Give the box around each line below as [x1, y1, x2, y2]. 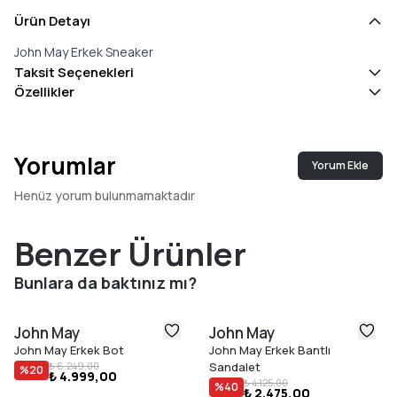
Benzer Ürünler [14, 232, 246, 276]
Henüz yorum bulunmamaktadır [14, 187, 195, 205]
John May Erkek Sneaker [14, 43, 153, 61]
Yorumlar [14, 150, 116, 183]
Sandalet [209, 359, 261, 376]
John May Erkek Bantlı [209, 342, 331, 359]
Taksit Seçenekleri [14, 63, 134, 82]
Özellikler [14, 82, 74, 102]
